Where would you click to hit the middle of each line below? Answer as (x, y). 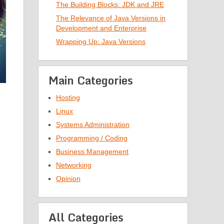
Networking (74, 165)
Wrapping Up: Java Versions (101, 41)
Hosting (68, 97)
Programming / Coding (92, 138)
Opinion (68, 178)
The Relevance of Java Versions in (111, 18)
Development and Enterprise (101, 28)
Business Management (92, 151)
